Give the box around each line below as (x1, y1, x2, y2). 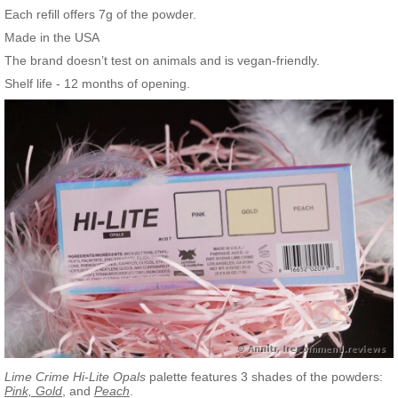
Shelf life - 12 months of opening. (4, 76, 190, 92)
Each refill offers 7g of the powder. (4, 7, 196, 22)
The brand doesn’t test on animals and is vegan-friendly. (4, 53, 320, 68)
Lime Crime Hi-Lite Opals (4, 370, 146, 385)
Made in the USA (4, 30, 99, 45)
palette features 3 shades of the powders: (146, 370, 383, 385)
